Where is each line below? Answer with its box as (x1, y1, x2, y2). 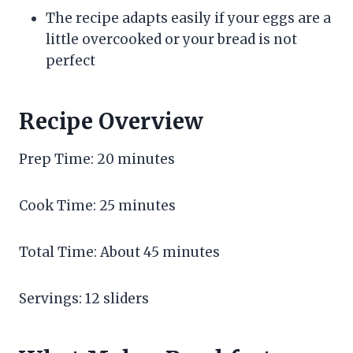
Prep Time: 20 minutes (19, 150, 175, 169)
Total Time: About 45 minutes (19, 243, 220, 262)
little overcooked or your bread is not (46, 31, 297, 49)
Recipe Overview (19, 107, 203, 136)
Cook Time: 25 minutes (19, 197, 176, 215)
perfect (46, 52, 95, 70)
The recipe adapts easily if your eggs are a (46, 9, 331, 28)
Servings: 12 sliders (19, 290, 149, 308)
